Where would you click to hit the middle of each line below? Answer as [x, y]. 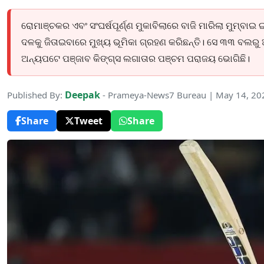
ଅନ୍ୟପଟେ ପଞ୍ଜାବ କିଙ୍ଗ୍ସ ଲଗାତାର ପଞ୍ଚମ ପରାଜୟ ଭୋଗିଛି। [136, 59]
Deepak [82, 95]
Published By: [36, 95]
